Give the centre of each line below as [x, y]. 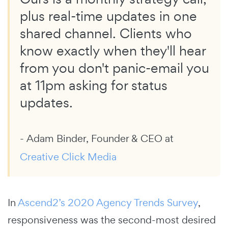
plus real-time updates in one [108, 16]
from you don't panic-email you [115, 68]
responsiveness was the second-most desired [112, 220]
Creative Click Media [68, 156]
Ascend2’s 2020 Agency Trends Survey [108, 202]
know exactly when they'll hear [113, 50]
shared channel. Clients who [106, 33]
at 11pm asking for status [94, 85]
